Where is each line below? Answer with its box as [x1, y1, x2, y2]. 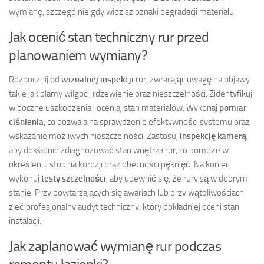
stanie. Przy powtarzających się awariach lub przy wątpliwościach [9, 187, 244, 198]
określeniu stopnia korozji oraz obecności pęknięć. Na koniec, [9, 159, 231, 170]
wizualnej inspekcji [61, 74, 134, 85]
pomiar [219, 102, 246, 113]
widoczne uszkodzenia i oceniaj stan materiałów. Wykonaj [9, 102, 219, 113]
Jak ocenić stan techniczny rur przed [9, 28, 209, 45]
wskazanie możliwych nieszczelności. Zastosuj [9, 130, 180, 141]
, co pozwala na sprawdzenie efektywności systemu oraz [44, 116, 250, 127]
